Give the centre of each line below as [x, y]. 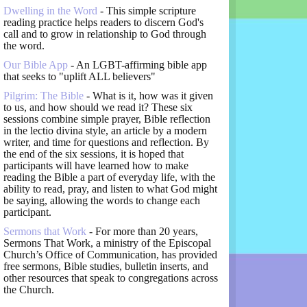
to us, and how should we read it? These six [98, 108]
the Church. [30, 290]
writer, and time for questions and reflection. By [106, 143]
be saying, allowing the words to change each [102, 201]
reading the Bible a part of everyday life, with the [109, 177]
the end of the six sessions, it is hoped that [94, 154]
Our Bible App [37, 65]
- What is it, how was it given [150, 96]
